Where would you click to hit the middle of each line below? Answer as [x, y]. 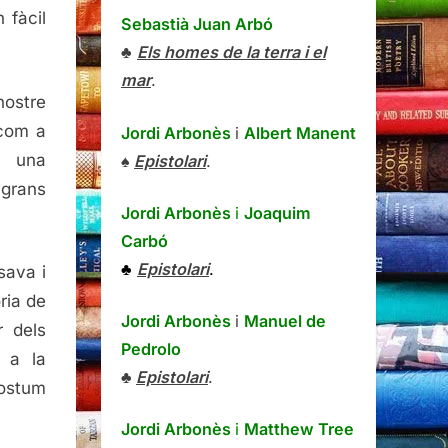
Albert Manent [300, 132]
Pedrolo [151, 349]
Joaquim [277, 212]
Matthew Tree [299, 429]
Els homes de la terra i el [231, 52]
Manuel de [285, 321]
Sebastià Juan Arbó [197, 24]
